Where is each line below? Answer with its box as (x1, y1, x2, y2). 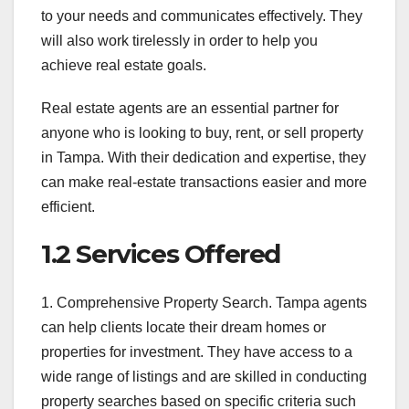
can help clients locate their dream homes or (41, 320, 326, 336)
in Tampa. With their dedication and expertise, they (41, 149, 366, 165)
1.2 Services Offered (41, 237, 280, 269)
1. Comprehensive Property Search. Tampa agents (41, 295, 367, 311)
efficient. (41, 198, 95, 215)
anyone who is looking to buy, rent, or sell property (41, 124, 363, 141)
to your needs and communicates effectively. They (41, 7, 362, 24)
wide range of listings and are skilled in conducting (41, 369, 367, 385)
